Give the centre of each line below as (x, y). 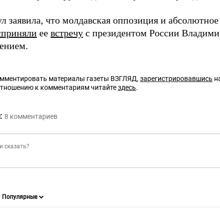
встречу (67, 33)
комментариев (34, 117)
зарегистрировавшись (176, 79)
